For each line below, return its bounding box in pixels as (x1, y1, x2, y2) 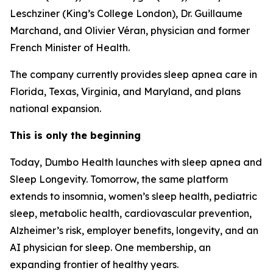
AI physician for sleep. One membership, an (10, 241, 211, 254)
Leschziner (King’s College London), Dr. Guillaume (10, 7, 243, 20)
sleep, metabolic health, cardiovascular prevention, (10, 207, 252, 220)
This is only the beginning (10, 129, 141, 142)
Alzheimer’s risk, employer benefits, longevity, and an (10, 224, 258, 237)
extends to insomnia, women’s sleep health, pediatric (10, 190, 257, 203)
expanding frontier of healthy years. (10, 258, 179, 271)
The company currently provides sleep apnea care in (10, 68, 257, 81)
